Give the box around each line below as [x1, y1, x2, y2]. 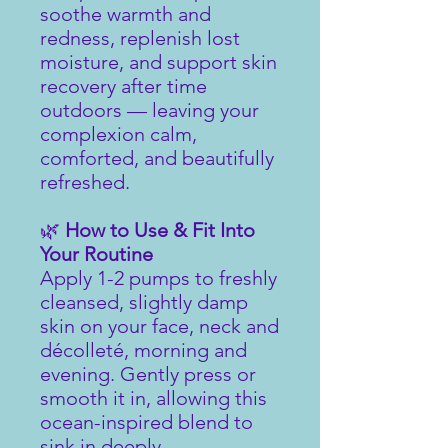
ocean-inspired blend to [40, 409, 253, 434]
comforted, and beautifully [40, 145, 274, 170]
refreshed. [40, 169, 130, 194]
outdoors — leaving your [40, 97, 259, 122]
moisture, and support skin [40, 49, 277, 74]
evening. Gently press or [40, 361, 256, 386]
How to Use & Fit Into [65, 217, 255, 242]
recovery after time [40, 73, 207, 98]
